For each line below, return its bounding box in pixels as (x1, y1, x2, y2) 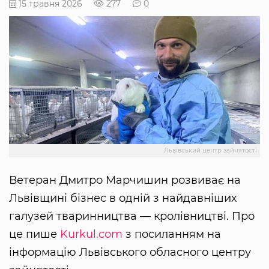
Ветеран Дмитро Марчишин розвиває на (9, 174, 241, 187)
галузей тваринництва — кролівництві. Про (9, 210, 255, 223)
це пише (9, 228, 60, 241)
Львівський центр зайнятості (164, 147, 257, 155)
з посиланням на (122, 228, 221, 241)
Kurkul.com (60, 228, 122, 241)
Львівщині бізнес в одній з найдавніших (9, 192, 237, 205)
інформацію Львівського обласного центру (9, 246, 251, 259)
